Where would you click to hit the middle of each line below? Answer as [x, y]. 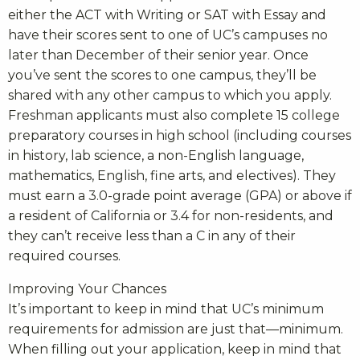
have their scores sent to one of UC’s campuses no [168, 35]
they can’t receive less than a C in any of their [152, 235]
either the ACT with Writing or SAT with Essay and [167, 14]
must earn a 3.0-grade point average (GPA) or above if [180, 195]
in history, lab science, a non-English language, [156, 155]
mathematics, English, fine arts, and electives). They [172, 175]
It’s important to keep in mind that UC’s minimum [166, 309]
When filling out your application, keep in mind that [175, 349]
